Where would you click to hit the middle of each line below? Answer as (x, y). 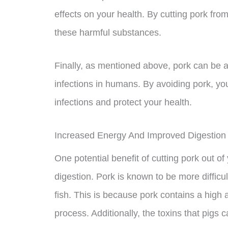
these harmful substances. (108, 32)
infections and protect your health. (123, 102)
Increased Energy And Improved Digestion (140, 135)
